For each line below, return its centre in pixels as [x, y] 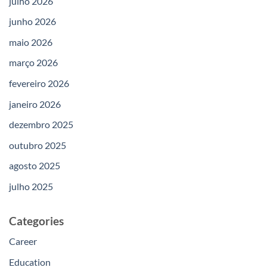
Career [23, 241]
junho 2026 [32, 21]
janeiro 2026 [35, 104]
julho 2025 [31, 186]
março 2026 [33, 63]
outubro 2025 [38, 145]
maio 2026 [31, 42]
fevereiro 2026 [39, 83]
